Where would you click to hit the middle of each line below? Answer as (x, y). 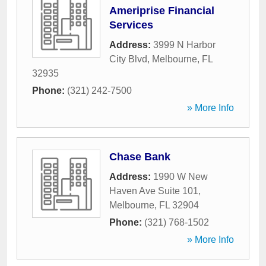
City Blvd (128, 59)
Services (131, 25)
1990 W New (180, 177)
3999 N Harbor (184, 45)
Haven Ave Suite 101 (154, 191)
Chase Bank (140, 157)
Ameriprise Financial (162, 11)
